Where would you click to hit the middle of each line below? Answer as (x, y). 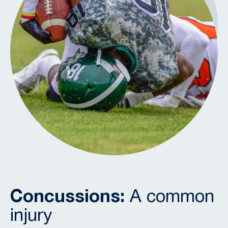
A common (169, 197)
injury (31, 216)
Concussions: (67, 197)
